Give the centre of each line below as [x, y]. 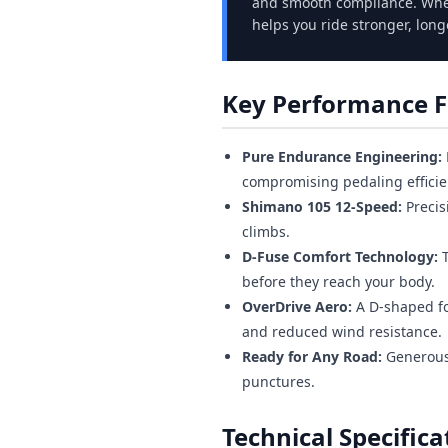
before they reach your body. [338, 281]
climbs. [266, 231]
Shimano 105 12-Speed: [322, 206]
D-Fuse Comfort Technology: [340, 256]
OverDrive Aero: [297, 306]
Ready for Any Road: [312, 356]
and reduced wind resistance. [342, 331]
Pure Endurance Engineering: [342, 156]
